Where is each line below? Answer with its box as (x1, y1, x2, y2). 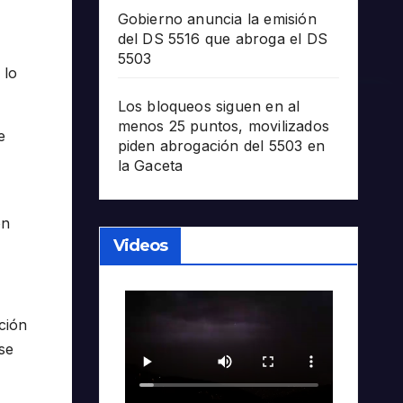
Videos (112, 236, 168, 256)
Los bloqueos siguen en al (117, 97, 300, 116)
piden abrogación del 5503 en (117, 137, 326, 156)
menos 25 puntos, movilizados (117, 117, 330, 136)
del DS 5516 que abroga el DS (117, 30, 328, 49)
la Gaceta (117, 157, 184, 175)
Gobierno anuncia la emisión (117, 10, 317, 29)
